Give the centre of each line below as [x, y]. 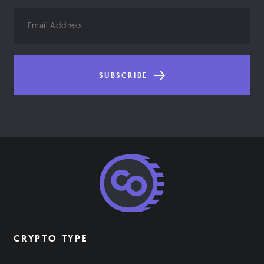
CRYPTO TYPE [51, 239]
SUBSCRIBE [125, 76]
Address [30, 29]
